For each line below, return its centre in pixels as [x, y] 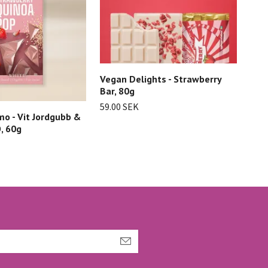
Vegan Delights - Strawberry [161, 79]
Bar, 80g [117, 91]
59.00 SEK [119, 106]
